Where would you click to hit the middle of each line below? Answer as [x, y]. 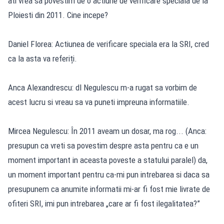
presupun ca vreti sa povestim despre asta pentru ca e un [103, 145]
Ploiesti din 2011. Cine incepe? [58, 15]
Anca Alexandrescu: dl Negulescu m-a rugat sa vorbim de [102, 87]
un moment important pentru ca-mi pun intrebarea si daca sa [109, 174]
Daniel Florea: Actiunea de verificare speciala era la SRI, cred [108, 44]
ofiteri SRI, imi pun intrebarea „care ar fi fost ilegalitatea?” [104, 203]
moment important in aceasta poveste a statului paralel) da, [108, 160]
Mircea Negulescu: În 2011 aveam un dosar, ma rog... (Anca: [107, 131]
